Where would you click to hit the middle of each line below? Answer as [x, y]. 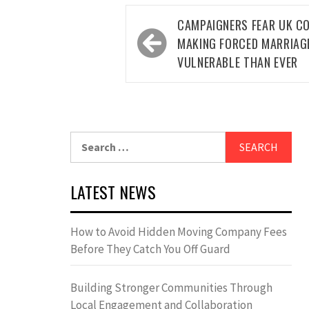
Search [87, 140]
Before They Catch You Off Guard [150, 249]
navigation [172, 46]
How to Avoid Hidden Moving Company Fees [179, 232]
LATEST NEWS [113, 192]
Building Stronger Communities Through [171, 288]
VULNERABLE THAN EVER [238, 62]
